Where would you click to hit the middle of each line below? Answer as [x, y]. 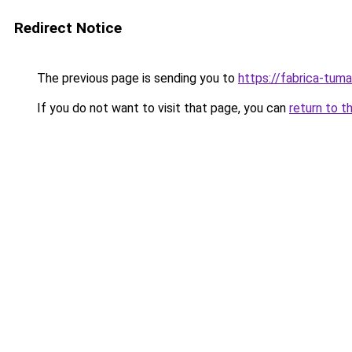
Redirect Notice [68, 28]
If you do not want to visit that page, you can [161, 108]
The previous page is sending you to [136, 78]
